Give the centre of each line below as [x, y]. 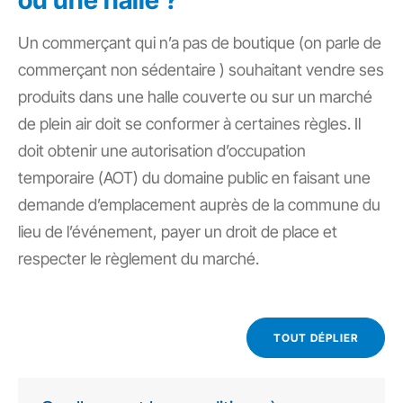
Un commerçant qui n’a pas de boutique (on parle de [200, 43]
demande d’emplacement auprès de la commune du [199, 205]
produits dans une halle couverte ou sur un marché [195, 97]
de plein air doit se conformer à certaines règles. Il [189, 124]
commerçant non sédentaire [117, 70]
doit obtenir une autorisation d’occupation [162, 151]
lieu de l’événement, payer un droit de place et [178, 232]
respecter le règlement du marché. [139, 259]
